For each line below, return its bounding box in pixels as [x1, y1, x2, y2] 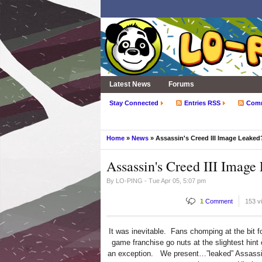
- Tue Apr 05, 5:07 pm [143, 177, 206, 184]
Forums [168, 80, 194, 88]
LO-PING [116, 177, 143, 184]
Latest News [109, 80, 151, 88]
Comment [204, 198, 233, 205]
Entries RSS [184, 99, 220, 106]
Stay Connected [109, 99, 158, 106]
